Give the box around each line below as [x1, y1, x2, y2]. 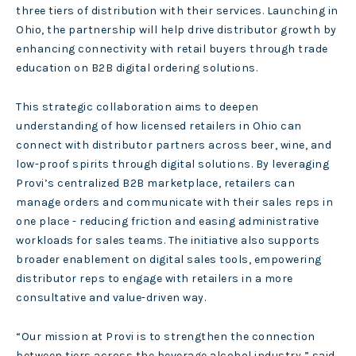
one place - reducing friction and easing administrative [16, 215, 319, 229]
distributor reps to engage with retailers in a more [16, 272, 293, 286]
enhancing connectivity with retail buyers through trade [16, 42, 328, 56]
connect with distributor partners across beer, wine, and [16, 138, 331, 153]
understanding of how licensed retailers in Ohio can [16, 119, 302, 133]
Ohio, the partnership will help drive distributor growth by [16, 23, 337, 37]
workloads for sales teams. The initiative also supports [16, 234, 320, 248]
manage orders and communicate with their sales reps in [16, 195, 333, 210]
